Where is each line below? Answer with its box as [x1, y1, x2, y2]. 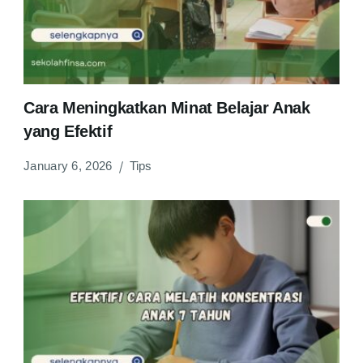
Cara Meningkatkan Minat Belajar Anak [23, 99, 310, 117]
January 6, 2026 [23, 159, 113, 173]
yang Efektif [23, 122, 113, 141]
